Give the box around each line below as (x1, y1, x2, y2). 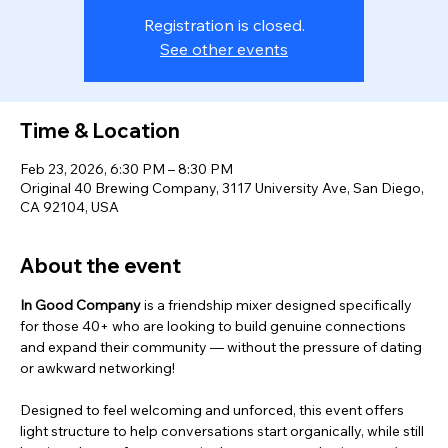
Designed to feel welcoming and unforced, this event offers (20, 401, 407, 420)
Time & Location (20, 118, 180, 144)
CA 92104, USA (20, 198, 119, 217)
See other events (160, 39, 288, 60)
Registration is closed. (143, 15, 305, 36)
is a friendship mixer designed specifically (141, 296, 415, 315)
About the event (20, 253, 181, 279)
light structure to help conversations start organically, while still (20, 422, 427, 441)
